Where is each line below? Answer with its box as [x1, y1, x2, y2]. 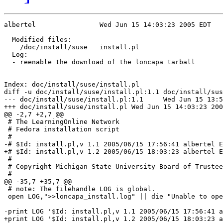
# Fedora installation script [4, 125, 119, 133]
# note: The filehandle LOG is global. [4, 185, 155, 193]
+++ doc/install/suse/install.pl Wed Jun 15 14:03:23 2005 [4, 103, 127, 111]
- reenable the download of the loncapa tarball [4, 58, 195, 66]
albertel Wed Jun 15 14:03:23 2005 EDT [4, 21, 36, 29]
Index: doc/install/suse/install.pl [4, 81, 139, 89]
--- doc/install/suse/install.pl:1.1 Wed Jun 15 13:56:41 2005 [4, 96, 143, 104]
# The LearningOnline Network [4, 118, 123, 126]
